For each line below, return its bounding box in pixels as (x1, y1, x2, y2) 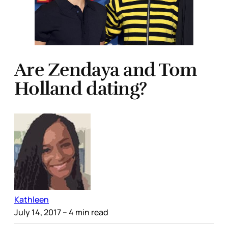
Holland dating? (14, 77, 147, 100)
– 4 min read (61, 206, 108, 218)
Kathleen (14, 193, 49, 205)
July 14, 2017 (14, 206, 61, 218)
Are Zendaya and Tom (14, 59, 197, 81)
